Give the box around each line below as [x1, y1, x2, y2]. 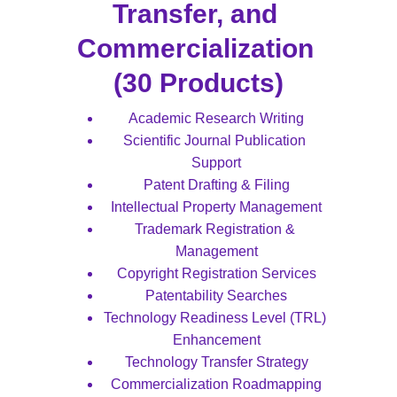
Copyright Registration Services [116, 266, 316, 281]
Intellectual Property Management [111, 199, 322, 214]
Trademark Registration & [134, 222, 299, 237]
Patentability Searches [145, 288, 287, 303]
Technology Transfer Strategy [124, 354, 308, 370]
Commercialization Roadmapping [111, 377, 322, 392]
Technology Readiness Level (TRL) [103, 310, 330, 325]
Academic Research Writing [128, 111, 304, 126]
